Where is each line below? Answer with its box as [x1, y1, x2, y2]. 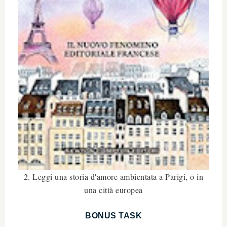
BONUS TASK [85, 211, 142, 220]
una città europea [84, 184, 143, 195]
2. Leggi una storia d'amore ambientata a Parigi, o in [23, 171, 204, 182]
